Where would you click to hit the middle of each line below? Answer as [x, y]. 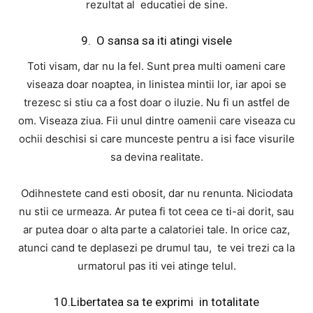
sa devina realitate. [156, 157]
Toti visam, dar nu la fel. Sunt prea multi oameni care [156, 66]
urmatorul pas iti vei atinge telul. [156, 266]
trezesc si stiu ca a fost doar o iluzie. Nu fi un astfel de [156, 103]
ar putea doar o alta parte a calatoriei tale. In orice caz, [156, 230]
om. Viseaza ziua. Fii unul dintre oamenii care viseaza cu [156, 121]
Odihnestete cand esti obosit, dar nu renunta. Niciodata [156, 194]
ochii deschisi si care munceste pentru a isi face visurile [156, 139]
